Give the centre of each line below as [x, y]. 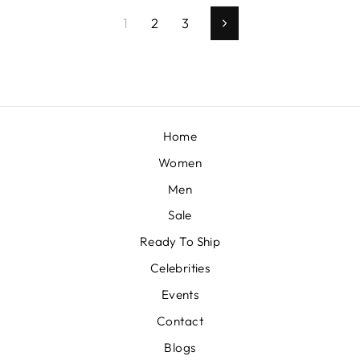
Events [180, 294]
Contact [180, 321]
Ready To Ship [180, 242]
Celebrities [180, 268]
